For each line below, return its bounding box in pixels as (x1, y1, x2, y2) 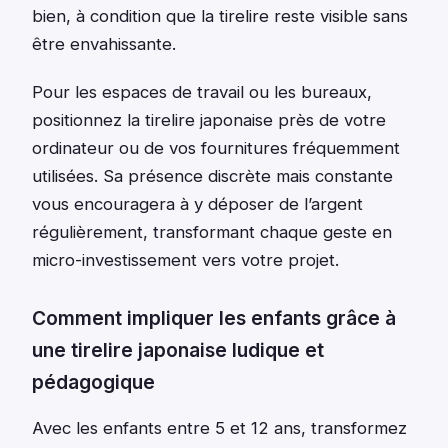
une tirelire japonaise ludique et (32, 337, 324, 362)
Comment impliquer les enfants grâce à (32, 305, 396, 330)
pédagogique (32, 369, 155, 394)
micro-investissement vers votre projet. (32, 249, 339, 270)
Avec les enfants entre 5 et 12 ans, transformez (32, 418, 407, 439)
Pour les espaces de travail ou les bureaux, (32, 81, 372, 102)
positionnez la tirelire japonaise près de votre (32, 109, 386, 130)
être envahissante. (32, 33, 176, 54)
